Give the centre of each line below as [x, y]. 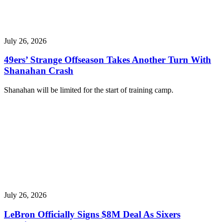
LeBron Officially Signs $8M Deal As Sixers [92, 214]
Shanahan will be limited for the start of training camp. [89, 90]
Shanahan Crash [39, 71]
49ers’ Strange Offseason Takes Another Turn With [108, 60]
